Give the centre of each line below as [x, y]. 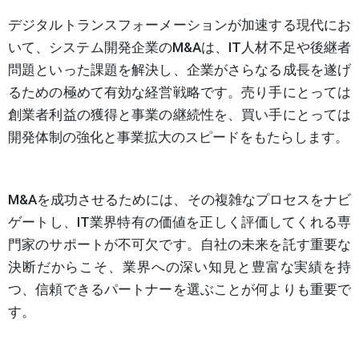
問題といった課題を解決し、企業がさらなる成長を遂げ [179, 70]
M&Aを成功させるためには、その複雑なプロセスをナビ [179, 200]
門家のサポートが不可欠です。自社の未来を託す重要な [179, 245]
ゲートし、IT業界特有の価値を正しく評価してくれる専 [179, 222]
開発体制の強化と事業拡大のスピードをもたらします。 [178, 137]
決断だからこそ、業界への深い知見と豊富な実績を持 [179, 267]
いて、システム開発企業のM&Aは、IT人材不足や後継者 [179, 48]
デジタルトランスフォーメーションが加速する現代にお [179, 25]
